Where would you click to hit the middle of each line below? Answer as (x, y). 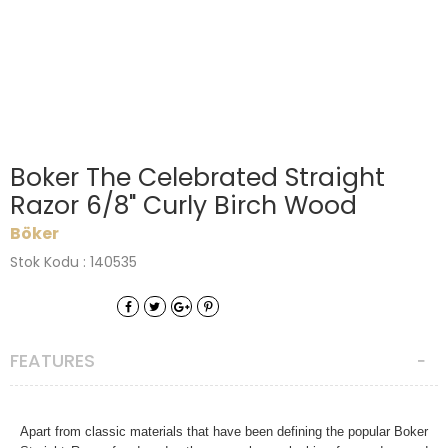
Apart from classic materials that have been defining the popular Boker (224, 432)
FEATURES (52, 361)
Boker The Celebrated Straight (197, 177)
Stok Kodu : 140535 (73, 261)
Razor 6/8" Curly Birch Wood (183, 205)
